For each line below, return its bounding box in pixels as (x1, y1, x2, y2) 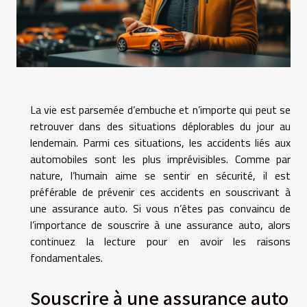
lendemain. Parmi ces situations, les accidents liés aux (30, 134, 291, 151)
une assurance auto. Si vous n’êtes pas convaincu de (30, 199, 291, 217)
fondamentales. (30, 249, 106, 266)
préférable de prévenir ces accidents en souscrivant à (30, 183, 291, 200)
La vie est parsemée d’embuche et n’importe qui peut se (30, 101, 291, 118)
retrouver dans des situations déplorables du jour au (30, 117, 291, 134)
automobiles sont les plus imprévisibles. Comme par (30, 150, 291, 167)
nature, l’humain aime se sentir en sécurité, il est (30, 167, 291, 184)
